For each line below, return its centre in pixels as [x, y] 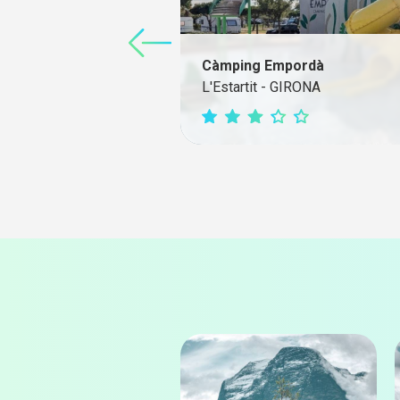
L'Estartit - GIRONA [261, 87]
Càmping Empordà [263, 65]
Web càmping [84, 89]
